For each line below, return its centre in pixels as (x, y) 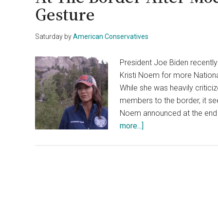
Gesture (65, 14)
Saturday (49, 36)
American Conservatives (111, 36)
